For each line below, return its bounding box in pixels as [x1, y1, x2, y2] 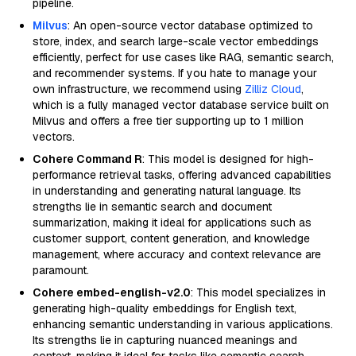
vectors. [33, 130, 75, 144]
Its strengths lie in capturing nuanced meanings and [33, 333, 297, 347]
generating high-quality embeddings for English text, [33, 301, 296, 315]
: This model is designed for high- [142, 152, 314, 166]
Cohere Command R [33, 152, 142, 166]
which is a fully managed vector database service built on [33, 98, 329, 112]
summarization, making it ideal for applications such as [33, 215, 311, 230]
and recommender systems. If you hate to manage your [33, 66, 317, 80]
